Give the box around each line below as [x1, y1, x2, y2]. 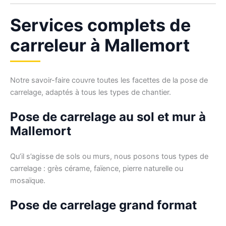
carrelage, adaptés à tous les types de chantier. [10, 87, 171, 97]
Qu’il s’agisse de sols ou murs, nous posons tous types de [10, 151, 208, 161]
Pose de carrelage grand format [10, 198, 197, 213]
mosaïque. [10, 176, 45, 185]
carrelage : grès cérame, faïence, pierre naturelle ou [10, 163, 183, 173]
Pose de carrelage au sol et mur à [10, 109, 206, 124]
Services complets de [10, 14, 191, 35]
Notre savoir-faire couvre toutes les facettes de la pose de [10, 75, 208, 85]
